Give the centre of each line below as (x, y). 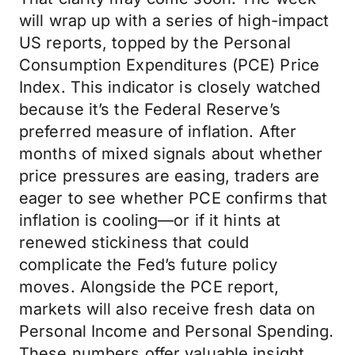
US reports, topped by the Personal (155, 43)
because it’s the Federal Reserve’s (150, 109)
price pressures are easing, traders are (170, 176)
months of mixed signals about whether (171, 154)
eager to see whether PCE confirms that (174, 198)
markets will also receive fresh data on (168, 309)
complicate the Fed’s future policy (148, 265)
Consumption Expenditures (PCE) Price (170, 65)
